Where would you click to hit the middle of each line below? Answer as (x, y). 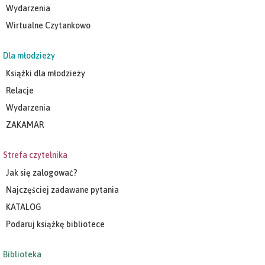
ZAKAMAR (25, 125)
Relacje (20, 90)
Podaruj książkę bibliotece (55, 224)
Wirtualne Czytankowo (48, 25)
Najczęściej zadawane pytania (62, 190)
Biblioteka (22, 254)
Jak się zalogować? (42, 172)
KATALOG (24, 207)
